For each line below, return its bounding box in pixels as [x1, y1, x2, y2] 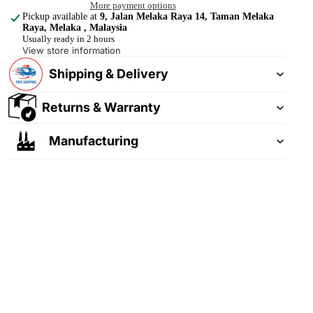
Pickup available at [22, 10, 100, 22]
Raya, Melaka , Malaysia [22, 22, 127, 33]
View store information [22, 44, 121, 56]
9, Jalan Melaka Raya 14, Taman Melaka [100, 10, 274, 22]
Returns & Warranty [42, 99, 161, 115]
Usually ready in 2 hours [22, 33, 115, 44]
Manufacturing [49, 133, 138, 148]
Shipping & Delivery [49, 66, 168, 81]
